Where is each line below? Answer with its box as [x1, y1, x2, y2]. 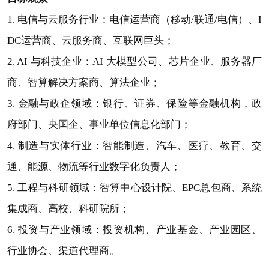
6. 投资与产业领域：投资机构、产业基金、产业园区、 [7, 224, 262, 236]
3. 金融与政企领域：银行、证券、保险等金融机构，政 [7, 98, 262, 110]
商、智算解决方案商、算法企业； [7, 77, 160, 89]
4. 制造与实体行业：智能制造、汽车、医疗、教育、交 [7, 140, 262, 152]
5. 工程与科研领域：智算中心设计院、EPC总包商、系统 [7, 182, 262, 194]
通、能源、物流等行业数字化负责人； [7, 161, 181, 173]
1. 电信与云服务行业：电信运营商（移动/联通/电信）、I [7, 14, 262, 26]
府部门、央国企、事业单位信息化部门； [7, 119, 191, 131]
